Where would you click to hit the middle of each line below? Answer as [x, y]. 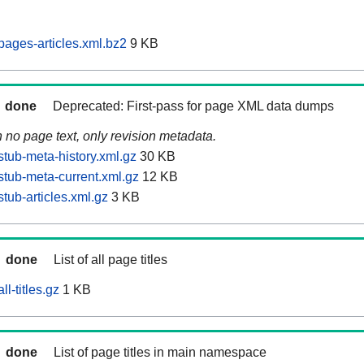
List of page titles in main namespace [160, 353]
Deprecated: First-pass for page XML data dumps [193, 106]
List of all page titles [110, 260]
